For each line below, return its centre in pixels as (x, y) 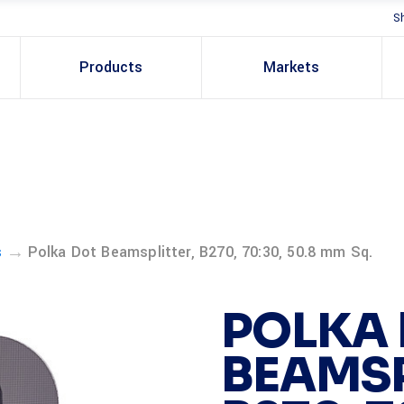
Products (110, 67)
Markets (292, 67)
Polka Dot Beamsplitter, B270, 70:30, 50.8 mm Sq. (200, 252)
